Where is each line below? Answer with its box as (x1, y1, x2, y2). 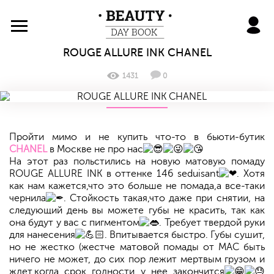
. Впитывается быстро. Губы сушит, (105, 229, 265, 241)
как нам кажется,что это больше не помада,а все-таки (9, 180, 265, 192)
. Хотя (237, 168, 265, 180)
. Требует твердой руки (159, 217, 265, 229)
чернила (9, 193, 46, 204)
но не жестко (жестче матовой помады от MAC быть (9, 242, 265, 253)
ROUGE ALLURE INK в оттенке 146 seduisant (9, 168, 220, 180)
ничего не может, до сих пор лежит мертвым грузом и (9, 254, 265, 265)
